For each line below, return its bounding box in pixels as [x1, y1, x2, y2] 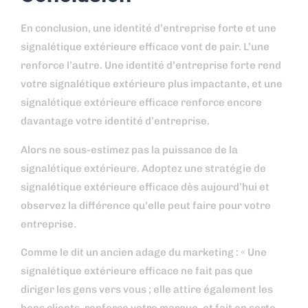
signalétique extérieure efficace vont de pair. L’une [21, 41, 269, 54]
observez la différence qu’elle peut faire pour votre [21, 199, 271, 212]
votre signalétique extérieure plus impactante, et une [21, 78, 283, 91]
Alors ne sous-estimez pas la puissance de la [21, 143, 238, 156]
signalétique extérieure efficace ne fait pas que [21, 265, 253, 278]
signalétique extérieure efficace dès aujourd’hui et [21, 180, 269, 193]
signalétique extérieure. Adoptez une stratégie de [21, 162, 266, 175]
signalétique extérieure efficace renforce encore [21, 96, 262, 109]
